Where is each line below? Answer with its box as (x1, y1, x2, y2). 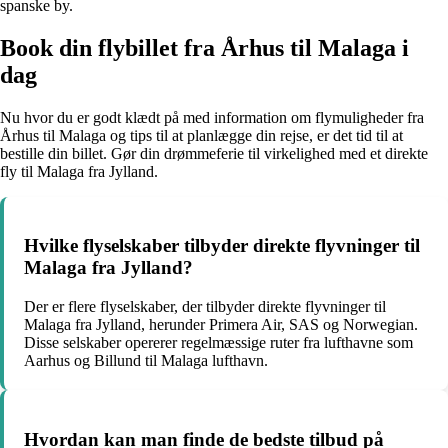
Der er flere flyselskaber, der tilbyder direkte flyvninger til (24, 298, 386, 316)
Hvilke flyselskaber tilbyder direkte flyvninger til (24, 235, 420, 257)
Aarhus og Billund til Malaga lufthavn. (24, 352, 268, 370)
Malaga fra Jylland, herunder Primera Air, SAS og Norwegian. (24, 316, 418, 334)
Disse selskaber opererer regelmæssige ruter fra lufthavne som (24, 334, 413, 352)
